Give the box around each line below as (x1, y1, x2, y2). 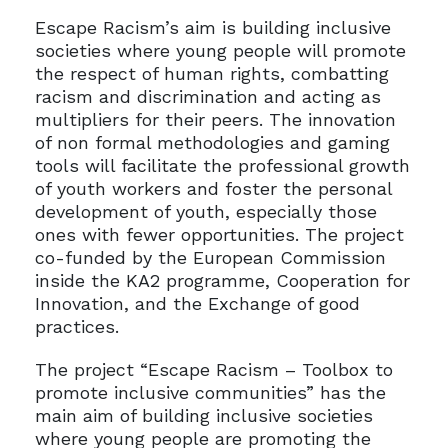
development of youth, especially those (34, 201, 377, 223)
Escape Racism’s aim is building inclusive (34, 17, 391, 39)
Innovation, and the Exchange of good (34, 293, 360, 315)
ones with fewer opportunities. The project (34, 224, 404, 246)
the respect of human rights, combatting (34, 63, 389, 85)
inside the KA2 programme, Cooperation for (34, 270, 410, 292)
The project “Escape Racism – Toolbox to (34, 359, 393, 381)
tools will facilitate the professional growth (34, 155, 410, 177)
